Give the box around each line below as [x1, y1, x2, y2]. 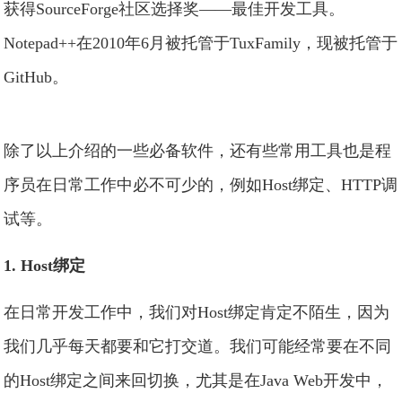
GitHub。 [4, 68, 69, 86]
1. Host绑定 [4, 257, 86, 275]
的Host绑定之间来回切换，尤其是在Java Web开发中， [4, 371, 389, 389]
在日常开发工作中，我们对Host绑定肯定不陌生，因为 [4, 303, 390, 321]
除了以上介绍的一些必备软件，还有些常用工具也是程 [4, 142, 392, 160]
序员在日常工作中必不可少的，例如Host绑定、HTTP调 [4, 176, 398, 194]
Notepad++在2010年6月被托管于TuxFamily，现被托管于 [4, 34, 398, 52]
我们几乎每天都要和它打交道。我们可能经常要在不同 [4, 337, 392, 355]
